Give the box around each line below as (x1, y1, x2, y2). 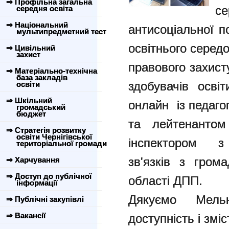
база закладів (4, 73, 67, 82)
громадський (4, 103, 65, 111)
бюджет (4, 109, 46, 118)
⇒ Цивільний (6, 43, 55, 52)
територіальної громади (4, 139, 107, 148)
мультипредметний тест (4, 27, 106, 36)
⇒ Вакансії (6, 211, 45, 220)
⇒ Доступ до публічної (6, 172, 91, 180)
